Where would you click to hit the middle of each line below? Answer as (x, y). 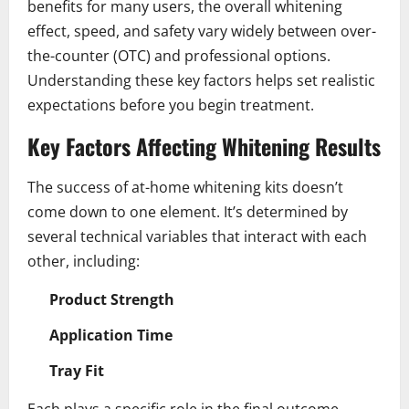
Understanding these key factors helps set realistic (201, 80)
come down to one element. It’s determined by (188, 211)
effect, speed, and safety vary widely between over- (202, 31)
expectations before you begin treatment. (171, 105)
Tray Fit (77, 370)
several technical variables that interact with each (197, 236)
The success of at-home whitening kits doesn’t (185, 187)
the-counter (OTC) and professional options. (179, 55)
